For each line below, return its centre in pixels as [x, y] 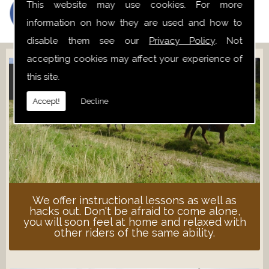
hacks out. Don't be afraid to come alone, [134, 211]
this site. [43, 77]
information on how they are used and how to [134, 23]
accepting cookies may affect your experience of [134, 59]
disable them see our [88, 41]
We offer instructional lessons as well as [134, 200]
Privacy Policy [182, 41]
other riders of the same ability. [134, 232]
